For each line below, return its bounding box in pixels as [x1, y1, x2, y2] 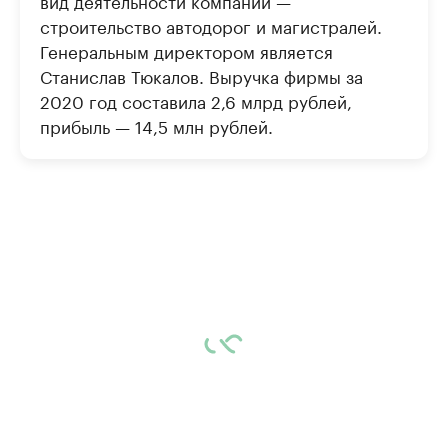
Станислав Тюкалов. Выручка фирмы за [40, 62, 363, 88]
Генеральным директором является [40, 37, 333, 63]
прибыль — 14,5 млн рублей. [40, 112, 273, 138]
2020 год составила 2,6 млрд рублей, [40, 87, 352, 113]
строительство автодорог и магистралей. [40, 12, 382, 38]
